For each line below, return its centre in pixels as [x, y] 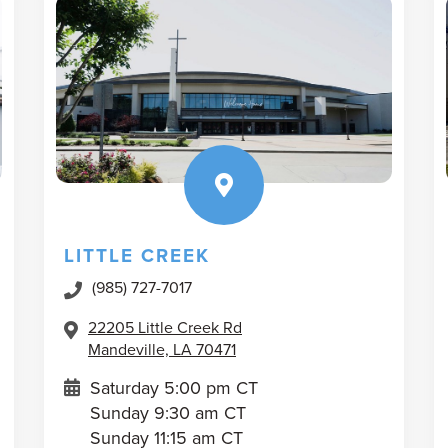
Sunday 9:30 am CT [168, 412]
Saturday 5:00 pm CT [174, 387]
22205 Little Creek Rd [165, 327]
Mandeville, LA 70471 [162, 349]
